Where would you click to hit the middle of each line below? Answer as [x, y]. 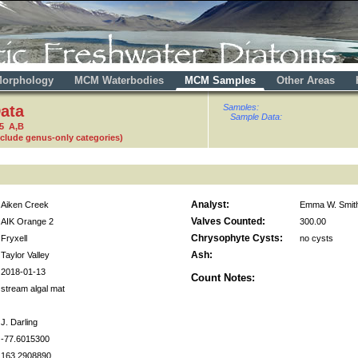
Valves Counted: [228, 221]
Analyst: [210, 204]
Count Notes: [223, 277]
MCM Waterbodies [121, 80]
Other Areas [307, 80]
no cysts [316, 238]
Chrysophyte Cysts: [237, 238]
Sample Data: [256, 117]
